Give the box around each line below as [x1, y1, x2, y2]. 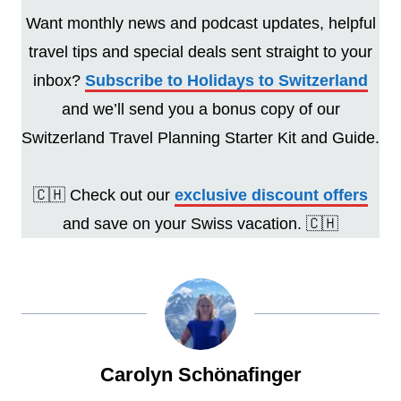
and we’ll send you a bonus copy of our [61, 99, 340, 118]
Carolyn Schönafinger [99, 363, 302, 386]
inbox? [33, 71, 85, 90]
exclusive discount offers [175, 185, 368, 204]
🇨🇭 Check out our [33, 185, 175, 204]
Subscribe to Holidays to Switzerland [85, 71, 368, 90]
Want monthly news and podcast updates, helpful [25, 13, 376, 32]
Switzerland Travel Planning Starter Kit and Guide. [21, 128, 380, 147]
